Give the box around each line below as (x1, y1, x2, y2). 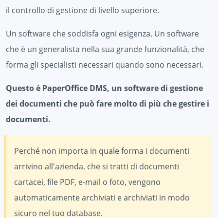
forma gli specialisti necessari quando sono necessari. (6, 59, 203, 70)
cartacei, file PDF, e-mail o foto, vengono (14, 176, 161, 187)
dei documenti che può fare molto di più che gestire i (6, 98, 209, 109)
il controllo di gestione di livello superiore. (6, 4, 159, 16)
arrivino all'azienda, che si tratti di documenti (14, 161, 179, 172)
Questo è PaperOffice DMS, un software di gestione (6, 82, 203, 93)
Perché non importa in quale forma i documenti (14, 145, 189, 156)
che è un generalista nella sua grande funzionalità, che (6, 43, 204, 54)
